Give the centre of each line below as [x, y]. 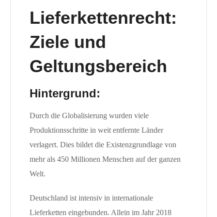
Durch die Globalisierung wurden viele [89, 116]
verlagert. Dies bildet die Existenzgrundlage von [103, 145]
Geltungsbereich [98, 66]
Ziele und [68, 42]
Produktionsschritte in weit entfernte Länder [96, 130]
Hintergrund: [65, 93]
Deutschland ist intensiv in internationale [91, 198]
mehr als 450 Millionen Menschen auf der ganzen [105, 159]
